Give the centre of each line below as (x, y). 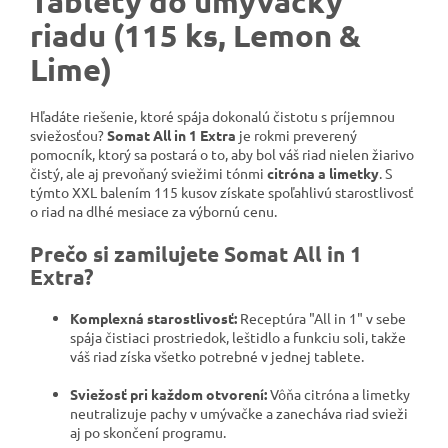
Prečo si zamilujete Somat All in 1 (196, 253)
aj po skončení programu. (148, 431)
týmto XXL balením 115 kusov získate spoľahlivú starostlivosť (222, 191)
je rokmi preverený (296, 134)
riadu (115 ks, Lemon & (195, 34)
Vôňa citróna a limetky (338, 393)
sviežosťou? (68, 134)
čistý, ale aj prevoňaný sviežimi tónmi (148, 172)
